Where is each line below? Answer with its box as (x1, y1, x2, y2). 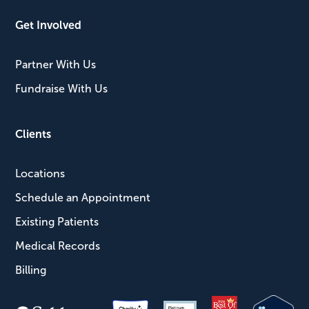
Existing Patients (15, 216, 99, 228)
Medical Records (15, 240, 101, 252)
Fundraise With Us (15, 83, 108, 95)
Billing (15, 264, 47, 277)
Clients (15, 128, 52, 140)
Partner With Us (15, 59, 97, 71)
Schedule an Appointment (15, 192, 151, 204)
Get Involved (15, 19, 82, 31)
